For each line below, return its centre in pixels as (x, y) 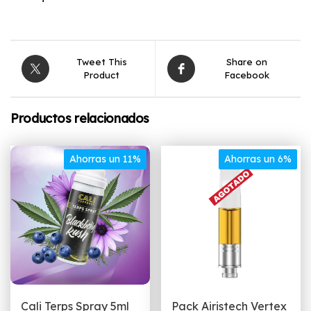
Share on (247, 61)
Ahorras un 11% (105, 159)
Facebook (247, 75)
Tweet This (101, 61)
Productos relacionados (80, 118)
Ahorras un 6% (258, 159)
